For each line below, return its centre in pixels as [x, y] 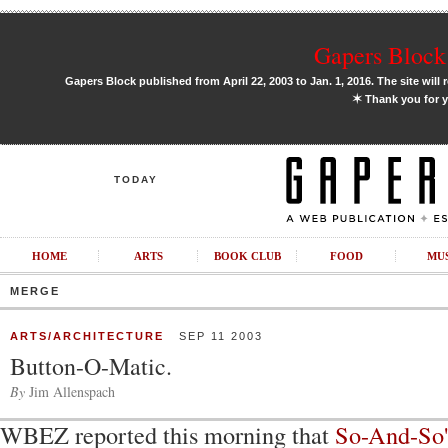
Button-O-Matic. [91, 366]
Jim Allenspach [70, 391]
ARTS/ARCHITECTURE [87, 336]
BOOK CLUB [247, 256]
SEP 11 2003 [213, 336]
